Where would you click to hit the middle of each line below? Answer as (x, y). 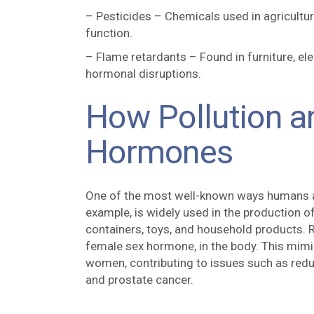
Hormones (159, 152)
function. (109, 33)
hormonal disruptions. (143, 74)
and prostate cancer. (139, 280)
